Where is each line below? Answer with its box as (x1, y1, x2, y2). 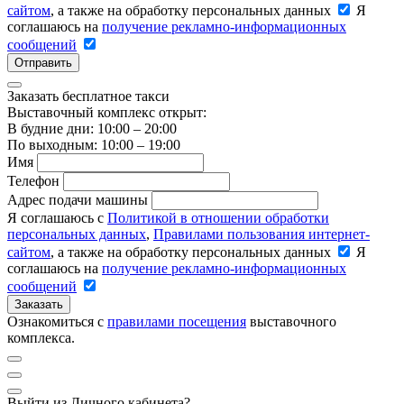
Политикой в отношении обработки (107, 209, 329, 225)
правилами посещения (107, 313, 246, 329)
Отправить (14, 55, 72, 69)
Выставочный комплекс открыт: (7, 104, 207, 120)
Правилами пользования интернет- (153, 225, 370, 242)
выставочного (246, 313, 336, 329)
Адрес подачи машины (7, 191, 148, 207)
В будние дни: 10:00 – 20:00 (7, 120, 177, 136)
